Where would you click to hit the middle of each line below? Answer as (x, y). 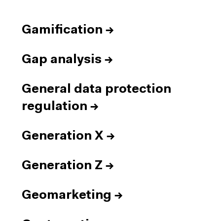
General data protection (96, 90)
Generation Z (62, 166)
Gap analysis (62, 60)
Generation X (63, 136)
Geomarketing (67, 196)
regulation (55, 107)
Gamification (62, 30)
